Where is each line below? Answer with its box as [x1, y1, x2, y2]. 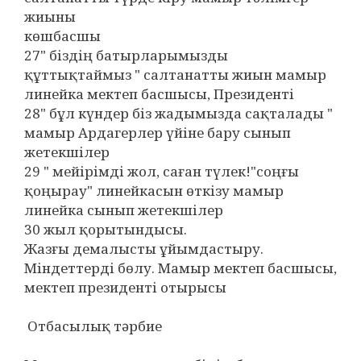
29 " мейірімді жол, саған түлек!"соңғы [24, 162, 299, 180]
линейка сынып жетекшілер [24, 201, 223, 219]
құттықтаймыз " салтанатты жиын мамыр [24, 65, 326, 84]
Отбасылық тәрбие [24, 317, 162, 335]
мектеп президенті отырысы [24, 278, 226, 297]
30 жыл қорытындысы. [24, 220, 187, 239]
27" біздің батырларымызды [24, 46, 228, 64]
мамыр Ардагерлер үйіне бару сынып [24, 123, 291, 142]
